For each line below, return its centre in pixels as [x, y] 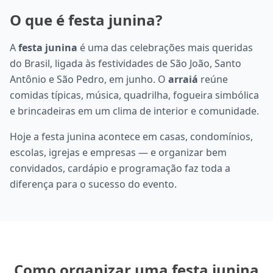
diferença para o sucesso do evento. [93, 184]
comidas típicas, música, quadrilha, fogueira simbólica [134, 95]
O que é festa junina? [86, 20]
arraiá [183, 80]
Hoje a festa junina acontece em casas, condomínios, [131, 137]
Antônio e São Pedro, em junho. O [89, 80]
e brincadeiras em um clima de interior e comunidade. [134, 111]
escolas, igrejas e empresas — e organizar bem [118, 153]
